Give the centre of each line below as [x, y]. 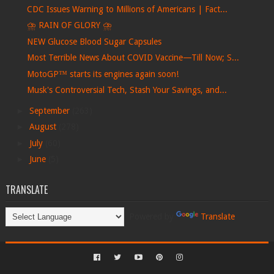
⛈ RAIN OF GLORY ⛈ [69, 25]
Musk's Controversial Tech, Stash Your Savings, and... [127, 90]
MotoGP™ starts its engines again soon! [102, 74]
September [50, 110]
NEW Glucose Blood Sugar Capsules [94, 41]
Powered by [150, 217]
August [44, 127]
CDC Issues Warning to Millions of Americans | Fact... [127, 9]
